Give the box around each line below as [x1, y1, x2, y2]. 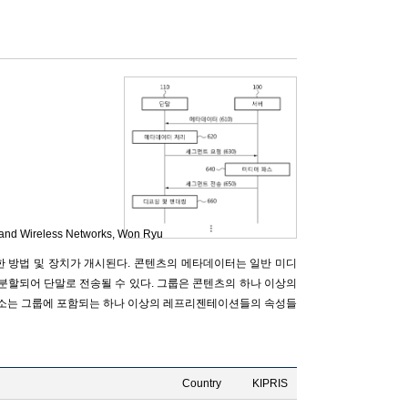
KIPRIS [251, 377, 288, 390]
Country [181, 377, 221, 390]
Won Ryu [117, 228, 163, 240]
